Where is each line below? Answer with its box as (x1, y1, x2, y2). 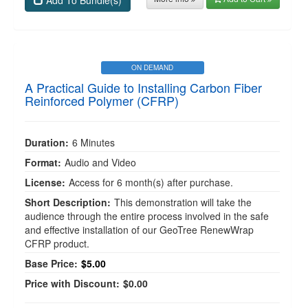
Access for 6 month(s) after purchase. (69, 175, 233, 189)
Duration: (25, 135, 69, 149)
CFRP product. (25, 236, 89, 250)
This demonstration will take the (114, 195, 252, 209)
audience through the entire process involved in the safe (25, 209, 269, 223)
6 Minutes (72, 135, 115, 149)
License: (25, 175, 65, 189)
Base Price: (25, 256, 78, 270)
